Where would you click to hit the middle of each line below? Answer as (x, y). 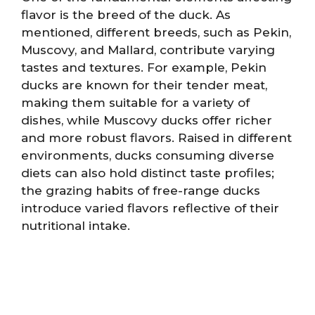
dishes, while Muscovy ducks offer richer (147, 120)
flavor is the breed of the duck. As (126, 14)
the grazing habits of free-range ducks (141, 190)
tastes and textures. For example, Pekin (144, 67)
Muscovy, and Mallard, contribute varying (148, 50)
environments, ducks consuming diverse (148, 155)
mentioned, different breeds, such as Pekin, (156, 32)
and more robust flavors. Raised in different (156, 137)
